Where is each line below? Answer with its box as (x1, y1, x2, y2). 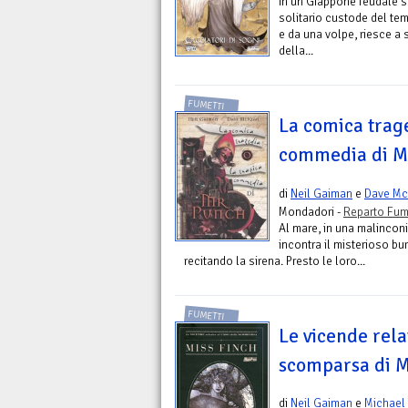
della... (279, 43, 313, 59)
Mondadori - (279, 203, 343, 219)
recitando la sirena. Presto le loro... (184, 252, 365, 269)
